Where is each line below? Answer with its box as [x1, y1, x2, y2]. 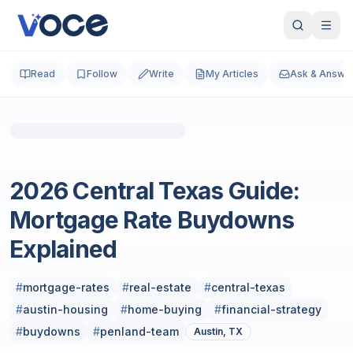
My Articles [206, 68, 258, 80]
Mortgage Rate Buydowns [9, 206, 295, 234]
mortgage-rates [23, 281, 110, 294]
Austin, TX [194, 325, 243, 337]
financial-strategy [221, 303, 321, 316]
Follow [87, 68, 117, 80]
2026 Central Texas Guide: [9, 176, 300, 205]
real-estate [129, 281, 191, 294]
